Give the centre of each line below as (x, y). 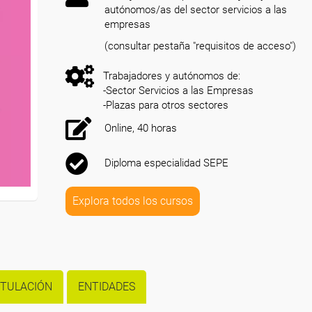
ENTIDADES (107, 287)
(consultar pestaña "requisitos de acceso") (200, 46)
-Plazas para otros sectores (166, 105)
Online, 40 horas (141, 128)
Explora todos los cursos (133, 201)
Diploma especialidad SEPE (166, 163)
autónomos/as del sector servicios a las (196, 10)
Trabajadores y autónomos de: (172, 76)
